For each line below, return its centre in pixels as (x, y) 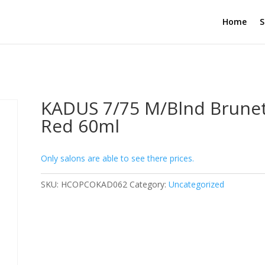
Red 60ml (80, 126)
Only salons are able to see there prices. (118, 158)
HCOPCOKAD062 (94, 184)
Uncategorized (197, 184)
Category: (149, 184)
